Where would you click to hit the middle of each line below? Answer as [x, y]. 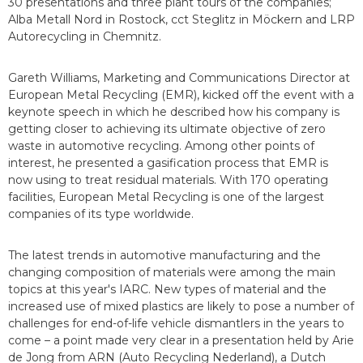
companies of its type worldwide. [101, 214]
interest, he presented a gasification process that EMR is [168, 162]
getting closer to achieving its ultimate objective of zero [167, 128]
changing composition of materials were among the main [172, 272]
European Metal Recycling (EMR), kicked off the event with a [181, 94]
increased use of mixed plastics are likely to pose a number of [181, 306]
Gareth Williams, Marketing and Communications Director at [179, 77]
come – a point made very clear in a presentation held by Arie [181, 340]
